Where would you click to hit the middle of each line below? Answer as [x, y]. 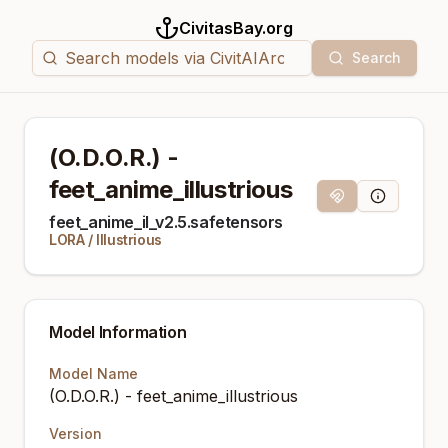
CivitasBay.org [236, 28]
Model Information [118, 332]
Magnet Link [369, 202]
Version [75, 433]
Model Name [93, 373]
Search [376, 57]
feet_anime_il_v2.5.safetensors [166, 222]
